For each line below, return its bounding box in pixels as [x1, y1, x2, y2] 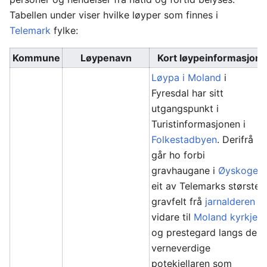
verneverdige [151, 242, 211, 254]
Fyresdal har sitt [151, 87, 224, 99]
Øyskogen [218, 164, 264, 176]
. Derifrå [217, 133, 254, 145]
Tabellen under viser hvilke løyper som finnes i [10, 9, 218, 21]
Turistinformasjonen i [151, 118, 246, 130]
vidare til [151, 211, 194, 223]
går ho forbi [151, 149, 206, 161]
